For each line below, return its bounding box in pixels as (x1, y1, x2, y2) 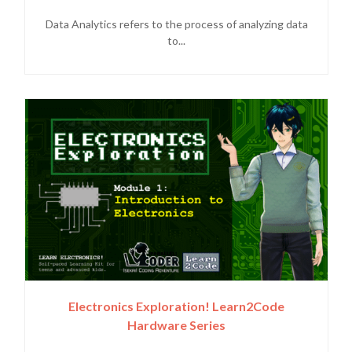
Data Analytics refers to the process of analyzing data (45, 17, 308, 31)
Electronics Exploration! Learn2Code (68, 299, 284, 313)
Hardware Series (127, 317, 225, 332)
